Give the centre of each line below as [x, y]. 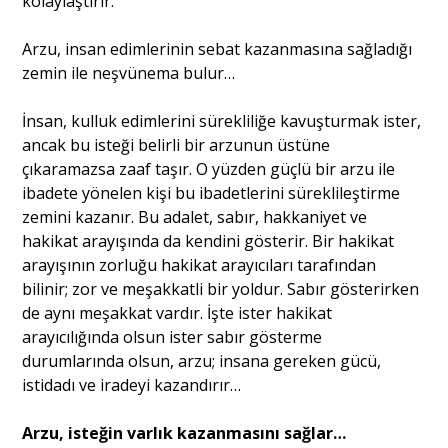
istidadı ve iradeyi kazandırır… [132, 384]
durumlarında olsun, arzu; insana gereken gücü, [202, 360]
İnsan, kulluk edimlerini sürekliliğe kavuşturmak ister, [222, 120]
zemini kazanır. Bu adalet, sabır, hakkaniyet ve [195, 216]
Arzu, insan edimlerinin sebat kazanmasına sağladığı [217, 48]
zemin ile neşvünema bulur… [129, 72]
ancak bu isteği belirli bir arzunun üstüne [176, 144]
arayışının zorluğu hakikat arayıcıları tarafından [199, 264]
